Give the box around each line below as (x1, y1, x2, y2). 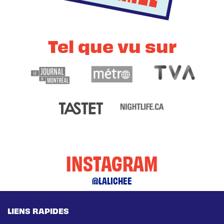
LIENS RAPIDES (7, 205, 69, 216)
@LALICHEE (92, 174, 132, 186)
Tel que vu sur (47, 34, 176, 57)
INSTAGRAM (62, 149, 161, 176)
